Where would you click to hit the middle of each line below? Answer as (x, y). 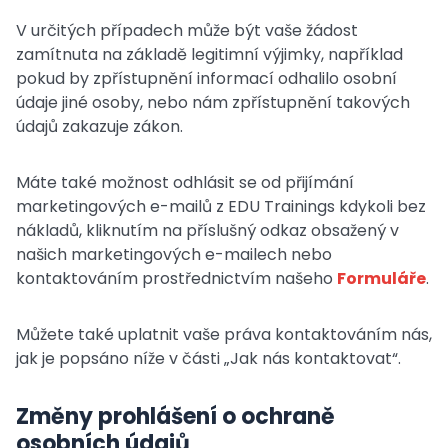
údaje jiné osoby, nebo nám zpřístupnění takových (213, 102)
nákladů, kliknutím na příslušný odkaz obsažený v (207, 230)
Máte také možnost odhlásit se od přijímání (185, 182)
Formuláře (381, 278)
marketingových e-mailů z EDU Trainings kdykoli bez (221, 206)
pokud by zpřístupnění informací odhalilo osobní (206, 78)
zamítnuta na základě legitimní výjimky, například (209, 54)
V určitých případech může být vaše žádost (187, 30)
